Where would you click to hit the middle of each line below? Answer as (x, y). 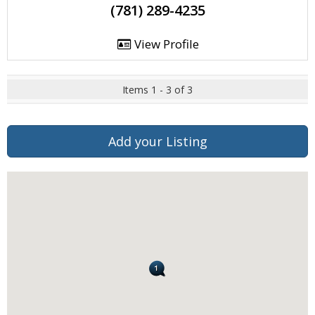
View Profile (165, 44)
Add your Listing (157, 141)
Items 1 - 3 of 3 (157, 90)
